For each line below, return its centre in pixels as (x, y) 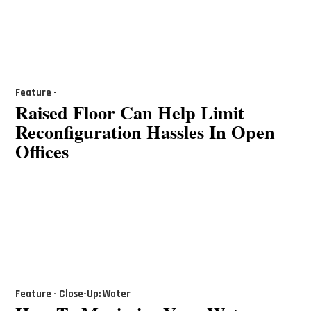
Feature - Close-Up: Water (73, 294)
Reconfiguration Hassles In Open (145, 131)
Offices (42, 151)
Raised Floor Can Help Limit (129, 112)
